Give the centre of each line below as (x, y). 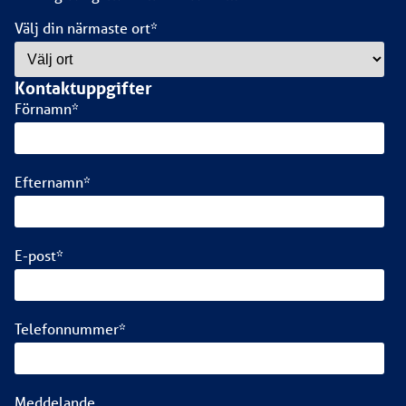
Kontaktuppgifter (83, 87)
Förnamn (43, 108)
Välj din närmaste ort (82, 27)
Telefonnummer (67, 328)
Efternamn (49, 181)
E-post (35, 255)
